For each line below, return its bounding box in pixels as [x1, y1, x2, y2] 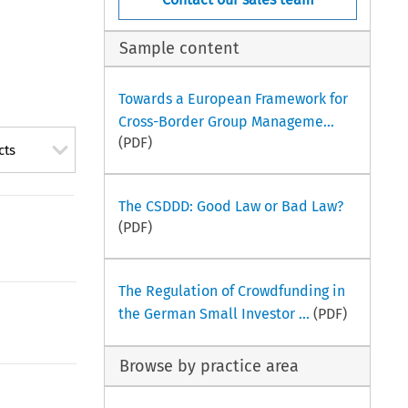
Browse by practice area [119, 355, 300, 376]
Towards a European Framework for [117, 89, 348, 107]
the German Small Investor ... [117, 304, 310, 322]
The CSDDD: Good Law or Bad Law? [117, 197, 343, 215]
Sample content [119, 38, 240, 59]
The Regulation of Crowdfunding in [117, 281, 345, 300]
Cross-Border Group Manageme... [117, 112, 334, 130]
